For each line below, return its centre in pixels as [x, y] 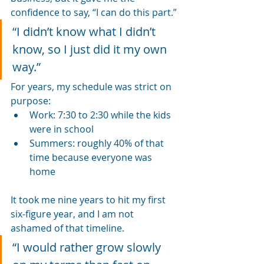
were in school [62, 129]
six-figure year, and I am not [73, 214]
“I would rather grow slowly [88, 247]
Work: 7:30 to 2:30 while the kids [101, 115]
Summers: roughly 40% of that [98, 143]
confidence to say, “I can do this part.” [94, 12]
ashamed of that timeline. [67, 228]
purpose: [31, 100]
